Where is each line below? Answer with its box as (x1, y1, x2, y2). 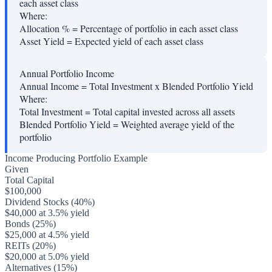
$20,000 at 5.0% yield (5, 251, 89, 262)
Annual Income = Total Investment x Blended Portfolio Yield (19, 80, 253, 93)
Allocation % (19, 22, 70, 35)
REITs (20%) (5, 240, 56, 251)
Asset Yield (19, 35, 64, 48)
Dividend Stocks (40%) (5, 197, 95, 208)
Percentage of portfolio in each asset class (80, 22, 238, 35)
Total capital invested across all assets (93, 105, 235, 118)
